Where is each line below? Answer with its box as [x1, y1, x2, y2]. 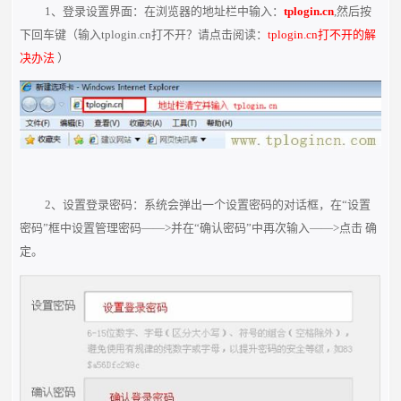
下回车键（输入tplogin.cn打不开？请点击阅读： [20, 28, 269, 41]
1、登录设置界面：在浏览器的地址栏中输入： [44, 4, 284, 18]
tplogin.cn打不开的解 [268, 28, 377, 41]
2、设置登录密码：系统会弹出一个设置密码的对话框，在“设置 [44, 197, 371, 211]
